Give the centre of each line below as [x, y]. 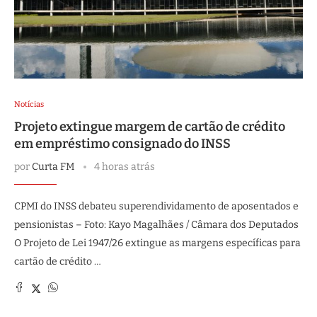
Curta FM [53, 167]
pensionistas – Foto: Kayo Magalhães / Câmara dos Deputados [156, 225]
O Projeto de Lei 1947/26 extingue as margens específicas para [157, 243]
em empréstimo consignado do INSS [122, 144]
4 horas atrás [125, 167]
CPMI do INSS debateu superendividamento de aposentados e [156, 206]
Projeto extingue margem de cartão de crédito [150, 127]
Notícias [29, 104]
